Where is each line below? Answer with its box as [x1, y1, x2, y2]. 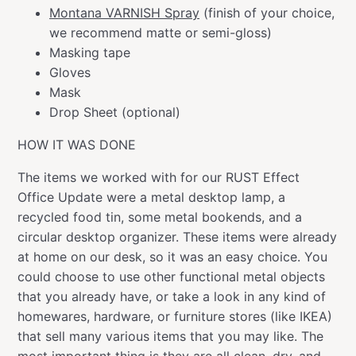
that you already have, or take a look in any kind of [17, 288, 326, 304]
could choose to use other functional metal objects [17, 268, 325, 284]
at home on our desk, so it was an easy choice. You [17, 248, 327, 265]
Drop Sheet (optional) [49, 103, 180, 120]
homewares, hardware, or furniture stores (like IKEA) [17, 308, 332, 324]
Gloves [49, 64, 91, 80]
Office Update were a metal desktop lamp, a [17, 188, 285, 205]
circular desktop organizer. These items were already [17, 228, 337, 245]
